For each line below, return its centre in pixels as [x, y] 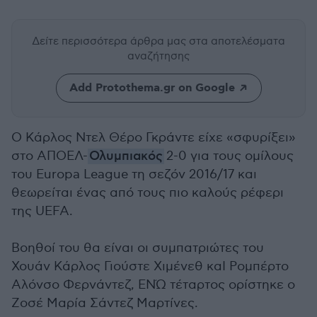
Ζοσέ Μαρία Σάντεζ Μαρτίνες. [105, 303]
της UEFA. [42, 211]
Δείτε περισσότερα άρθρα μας [110, 41]
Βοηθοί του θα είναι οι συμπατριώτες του [138, 248]
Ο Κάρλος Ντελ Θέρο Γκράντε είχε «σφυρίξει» [154, 138]
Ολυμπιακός [126, 156]
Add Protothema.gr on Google [152, 88]
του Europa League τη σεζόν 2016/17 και [134, 174]
